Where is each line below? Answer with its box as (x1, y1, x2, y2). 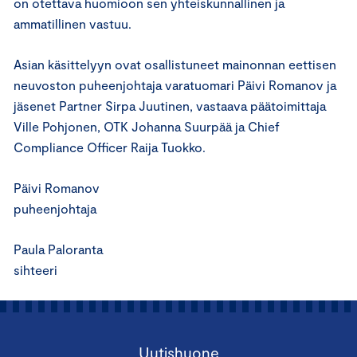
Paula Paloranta (14, 241, 103, 257)
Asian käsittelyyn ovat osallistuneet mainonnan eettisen (14, 57, 336, 72)
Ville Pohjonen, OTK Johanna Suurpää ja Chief (14, 119, 280, 134)
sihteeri (14, 262, 57, 277)
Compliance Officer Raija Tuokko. (14, 139, 206, 155)
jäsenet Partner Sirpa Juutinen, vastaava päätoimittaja (14, 98, 326, 113)
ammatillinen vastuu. (14, 16, 131, 31)
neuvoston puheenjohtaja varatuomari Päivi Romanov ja (14, 77, 336, 92)
